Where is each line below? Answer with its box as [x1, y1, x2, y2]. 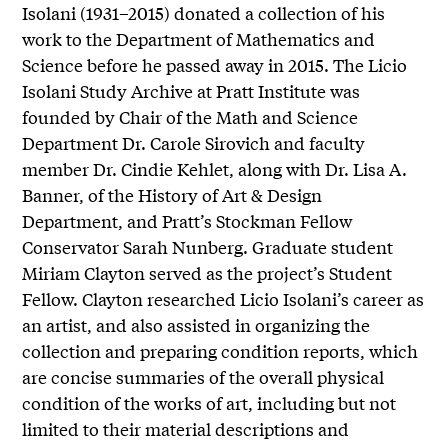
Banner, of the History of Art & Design [22, 181, 323, 207]
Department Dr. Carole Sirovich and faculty [22, 129, 366, 155]
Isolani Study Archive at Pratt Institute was [22, 77, 361, 103]
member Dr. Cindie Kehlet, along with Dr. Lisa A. [22, 155, 408, 181]
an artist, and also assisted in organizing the [22, 311, 371, 337]
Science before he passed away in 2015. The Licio [22, 51, 408, 77]
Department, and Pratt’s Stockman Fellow [22, 207, 353, 233]
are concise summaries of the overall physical [22, 363, 385, 389]
